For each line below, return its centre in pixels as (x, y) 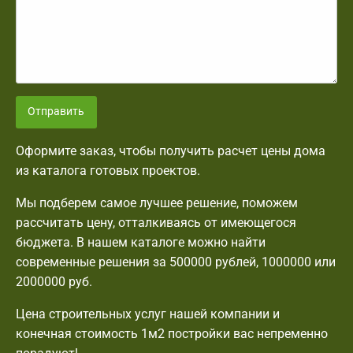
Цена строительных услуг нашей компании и (148, 314)
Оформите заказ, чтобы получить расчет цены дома (171, 150)
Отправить (56, 112)
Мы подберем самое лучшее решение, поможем (157, 203)
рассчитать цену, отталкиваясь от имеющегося (156, 222)
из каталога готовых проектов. (108, 170)
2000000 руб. (54, 281)
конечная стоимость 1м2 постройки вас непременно (172, 333)
